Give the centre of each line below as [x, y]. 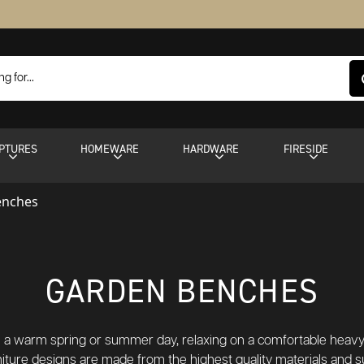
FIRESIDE [305, 149]
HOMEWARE [110, 149]
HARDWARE [211, 149]
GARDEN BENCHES [182, 290]
